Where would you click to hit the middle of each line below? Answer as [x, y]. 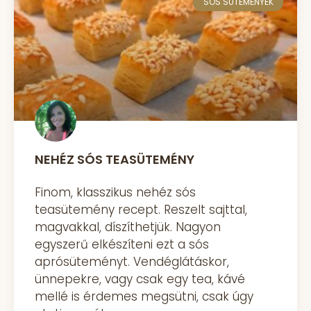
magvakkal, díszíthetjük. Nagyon [128, 227]
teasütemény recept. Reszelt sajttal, [141, 210]
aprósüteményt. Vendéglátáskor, [132, 262]
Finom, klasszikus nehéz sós [115, 193]
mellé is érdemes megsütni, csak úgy [144, 297]
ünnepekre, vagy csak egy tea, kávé [140, 279]
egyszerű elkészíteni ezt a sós [122, 245]
